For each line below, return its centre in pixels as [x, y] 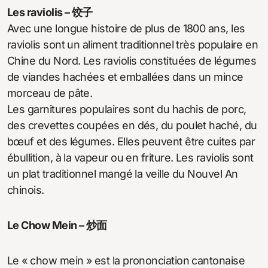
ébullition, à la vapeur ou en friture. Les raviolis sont [130, 157]
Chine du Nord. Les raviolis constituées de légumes [132, 60]
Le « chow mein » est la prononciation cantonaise [126, 260]
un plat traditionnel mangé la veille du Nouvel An [123, 173]
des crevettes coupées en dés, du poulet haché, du [132, 125]
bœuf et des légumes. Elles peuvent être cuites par [131, 141]
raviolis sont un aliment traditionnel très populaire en [133, 44]
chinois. [26, 190]
